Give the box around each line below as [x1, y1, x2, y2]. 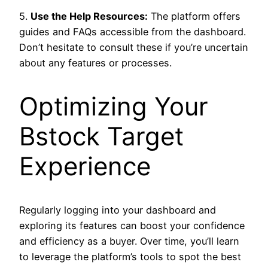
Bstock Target [19, 121, 184, 152]
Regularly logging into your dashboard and [19, 203, 216, 216]
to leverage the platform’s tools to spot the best [19, 250, 241, 263]
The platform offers [148, 10, 240, 23]
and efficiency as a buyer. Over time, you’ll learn [19, 234, 239, 247]
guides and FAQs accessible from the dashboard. [19, 26, 246, 38]
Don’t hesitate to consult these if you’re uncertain [19, 41, 248, 54]
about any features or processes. [19, 57, 172, 69]
